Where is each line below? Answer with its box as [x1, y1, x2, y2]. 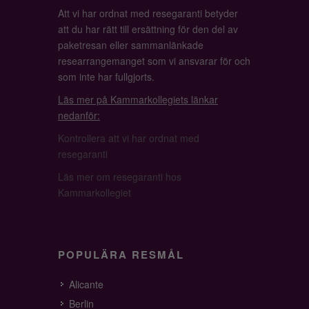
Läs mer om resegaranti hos [58, 170, 181, 183]
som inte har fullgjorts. [58, 70, 154, 83]
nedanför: [58, 108, 100, 122]
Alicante [69, 277, 103, 291]
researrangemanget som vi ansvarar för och [58, 54, 250, 68]
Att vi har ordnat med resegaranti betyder [58, 6, 238, 20]
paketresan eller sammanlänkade [58, 38, 203, 52]
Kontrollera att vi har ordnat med [58, 131, 199, 145]
